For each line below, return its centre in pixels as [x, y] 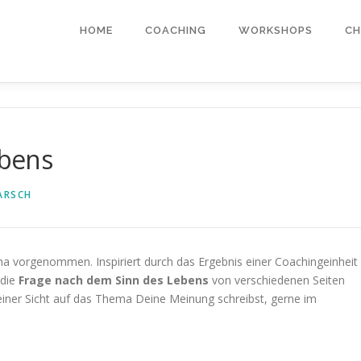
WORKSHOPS [276, 30]
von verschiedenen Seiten [277, 280]
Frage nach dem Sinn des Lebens [114, 280]
